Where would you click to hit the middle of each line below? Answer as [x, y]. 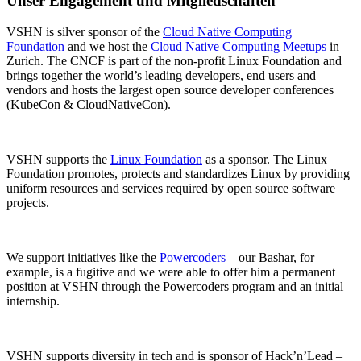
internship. [33, 301]
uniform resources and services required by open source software [171, 188]
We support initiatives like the [83, 257]
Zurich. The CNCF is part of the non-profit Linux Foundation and [174, 60]
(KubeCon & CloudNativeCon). [89, 104]
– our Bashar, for [270, 257]
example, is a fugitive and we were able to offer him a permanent [171, 272]
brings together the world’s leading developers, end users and [161, 75]
